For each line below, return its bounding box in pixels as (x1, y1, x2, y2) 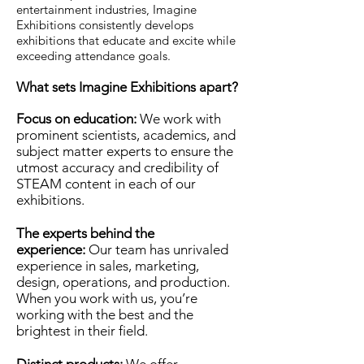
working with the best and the (16, 306, 193, 323)
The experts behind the (16, 225, 154, 241)
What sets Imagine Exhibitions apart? (16, 79, 238, 95)
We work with (136, 110, 221, 127)
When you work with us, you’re (16, 290, 197, 306)
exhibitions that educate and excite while (16, 32, 236, 48)
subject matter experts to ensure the (16, 143, 233, 159)
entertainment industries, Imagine (16, 2, 197, 17)
